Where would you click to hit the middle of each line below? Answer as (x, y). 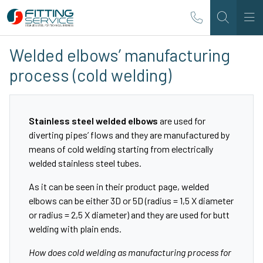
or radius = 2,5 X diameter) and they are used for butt (129, 215)
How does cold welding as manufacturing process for (130, 252)
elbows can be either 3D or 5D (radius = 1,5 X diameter (131, 200)
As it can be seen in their (77, 186)
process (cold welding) (90, 75)
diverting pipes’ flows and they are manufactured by (129, 135)
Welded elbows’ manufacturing (120, 55)
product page (151, 186)
